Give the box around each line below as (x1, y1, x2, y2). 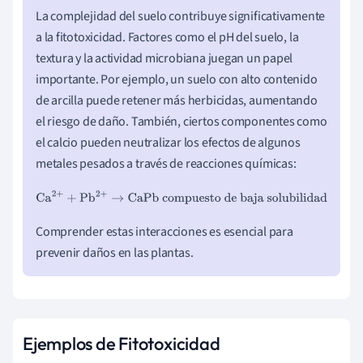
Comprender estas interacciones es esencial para (36, 222, 293, 241)
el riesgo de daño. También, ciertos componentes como (36, 112, 327, 130)
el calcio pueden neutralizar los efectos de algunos (36, 133, 301, 152)
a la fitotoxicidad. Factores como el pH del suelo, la (36, 28, 299, 46)
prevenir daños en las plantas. (36, 243, 194, 262)
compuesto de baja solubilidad (148, 189, 312, 207)
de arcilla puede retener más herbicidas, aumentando (36, 91, 318, 109)
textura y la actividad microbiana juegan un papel (36, 49, 293, 67)
